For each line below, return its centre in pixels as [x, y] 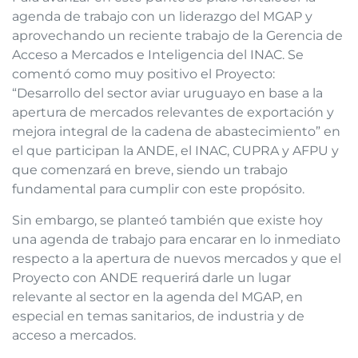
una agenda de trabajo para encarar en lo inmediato [176, 239]
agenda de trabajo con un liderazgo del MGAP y [162, 17]
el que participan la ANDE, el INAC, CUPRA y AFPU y [175, 151]
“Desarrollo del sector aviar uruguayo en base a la [167, 93]
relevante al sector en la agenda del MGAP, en [157, 296]
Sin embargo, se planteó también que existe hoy [167, 220]
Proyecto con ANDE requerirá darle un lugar [151, 277]
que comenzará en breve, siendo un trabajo [150, 170]
